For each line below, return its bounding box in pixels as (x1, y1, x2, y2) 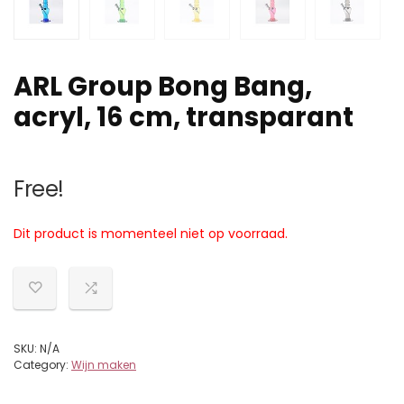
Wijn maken (71, 357, 136, 373)
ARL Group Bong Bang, (14, 69, 312, 106)
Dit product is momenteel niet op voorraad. (14, 225, 288, 243)
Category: (14, 357, 71, 373)
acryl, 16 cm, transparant (14, 99, 353, 136)
